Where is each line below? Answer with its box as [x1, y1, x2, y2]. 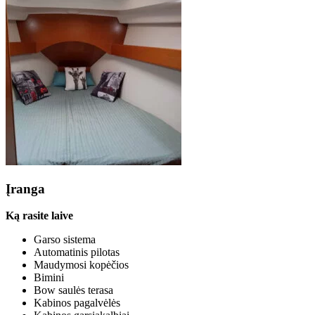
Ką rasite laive [6, 210, 73, 222]
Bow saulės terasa [34, 284, 113, 297]
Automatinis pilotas [34, 246, 120, 259]
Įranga [6, 181, 45, 196]
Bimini [34, 271, 64, 284]
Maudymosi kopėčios [34, 259, 129, 271]
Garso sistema [34, 233, 96, 246]
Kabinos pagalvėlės [34, 297, 120, 309]
